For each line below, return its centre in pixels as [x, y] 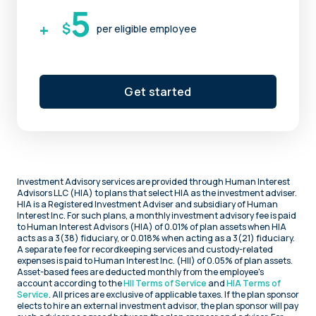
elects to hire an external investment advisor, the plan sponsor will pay [158, 305]
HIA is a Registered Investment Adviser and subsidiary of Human [147, 204]
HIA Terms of [254, 283]
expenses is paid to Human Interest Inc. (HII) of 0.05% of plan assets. [155, 260]
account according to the [70, 283]
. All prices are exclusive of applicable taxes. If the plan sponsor [174, 294]
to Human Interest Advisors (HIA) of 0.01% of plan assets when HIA [152, 226]
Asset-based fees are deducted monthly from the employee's [140, 272]
